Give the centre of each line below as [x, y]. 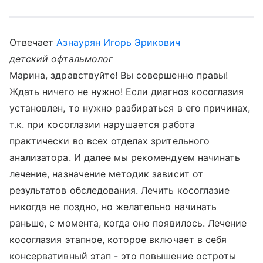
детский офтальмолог [61, 59]
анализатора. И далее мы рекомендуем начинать [125, 157]
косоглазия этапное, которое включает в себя [118, 240]
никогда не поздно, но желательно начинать [113, 207]
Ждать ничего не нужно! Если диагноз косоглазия [127, 92]
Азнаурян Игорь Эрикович [119, 42]
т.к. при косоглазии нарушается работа [102, 124]
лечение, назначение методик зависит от [106, 174]
